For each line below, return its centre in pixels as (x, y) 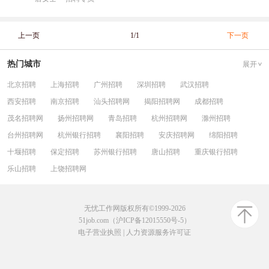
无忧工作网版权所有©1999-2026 (134, 208)
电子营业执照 (100, 232)
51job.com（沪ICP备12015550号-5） (134, 220)
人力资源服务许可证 (159, 232)
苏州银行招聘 (115, 152)
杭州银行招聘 (79, 135)
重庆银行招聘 (216, 152)
